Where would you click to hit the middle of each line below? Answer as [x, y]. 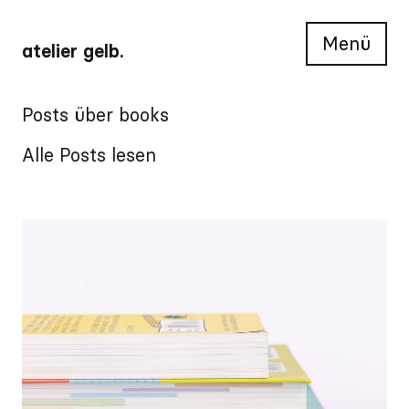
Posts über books [95, 115]
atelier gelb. [73, 51]
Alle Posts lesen [89, 155]
